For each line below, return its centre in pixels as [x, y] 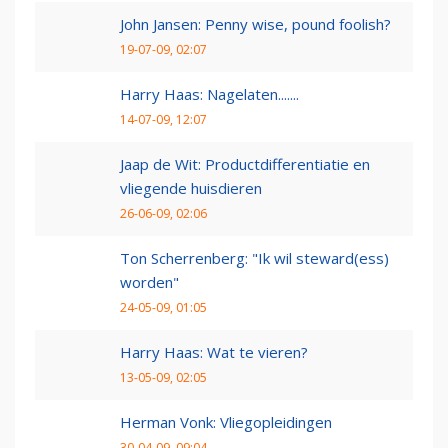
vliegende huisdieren [191, 188]
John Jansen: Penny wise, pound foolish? [255, 24]
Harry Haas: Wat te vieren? [214, 352]
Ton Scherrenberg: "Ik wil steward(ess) [254, 258]
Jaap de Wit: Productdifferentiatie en [245, 164]
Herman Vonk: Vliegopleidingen [226, 422]
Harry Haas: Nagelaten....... [209, 94]
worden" [149, 282]
